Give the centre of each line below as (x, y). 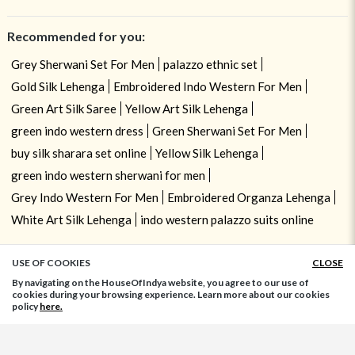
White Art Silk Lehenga (71, 220)
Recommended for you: (76, 36)
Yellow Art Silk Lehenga (186, 109)
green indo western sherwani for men (108, 176)
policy (26, 306)
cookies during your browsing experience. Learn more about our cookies (171, 294)
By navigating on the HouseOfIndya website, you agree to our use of (160, 282)
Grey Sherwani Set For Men (82, 65)
